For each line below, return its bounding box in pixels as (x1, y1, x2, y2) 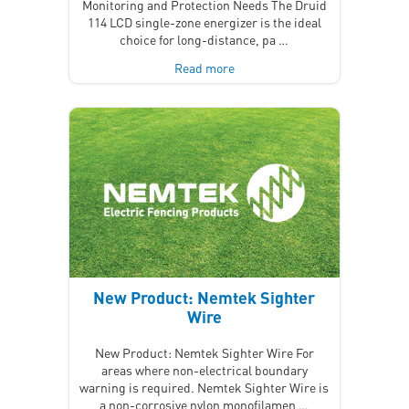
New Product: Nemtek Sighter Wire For (94, 343, 314, 361)
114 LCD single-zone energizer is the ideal (87, 14, 321, 31)
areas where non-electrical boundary (100, 361, 308, 378)
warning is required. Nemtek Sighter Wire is (79, 378, 330, 395)
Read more (173, 59, 235, 77)
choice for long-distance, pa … (120, 31, 289, 48)
